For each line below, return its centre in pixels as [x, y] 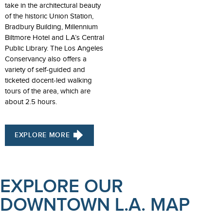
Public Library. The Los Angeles [54, 48]
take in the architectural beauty [53, 6]
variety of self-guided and [45, 70]
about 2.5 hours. [31, 102]
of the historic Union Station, [49, 16]
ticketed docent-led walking [48, 81]
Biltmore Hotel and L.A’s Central [54, 38]
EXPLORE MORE [42, 135]
